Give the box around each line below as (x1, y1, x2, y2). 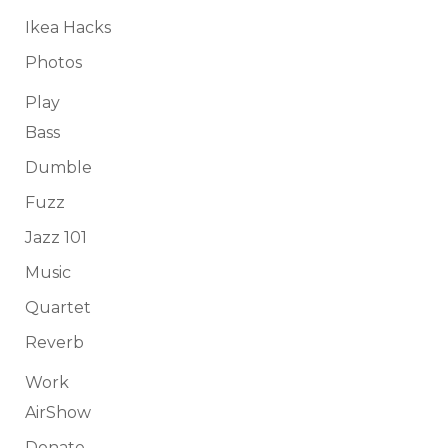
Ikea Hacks (25, 17, 111, 37)
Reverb (25, 332, 84, 352)
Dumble (25, 157, 92, 177)
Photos (25, 52, 82, 72)
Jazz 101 (25, 227, 87, 247)
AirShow (25, 402, 91, 422)
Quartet (25, 297, 91, 317)
